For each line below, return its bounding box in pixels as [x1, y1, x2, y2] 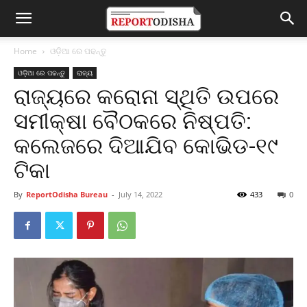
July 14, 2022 [119, 189, 162, 199]
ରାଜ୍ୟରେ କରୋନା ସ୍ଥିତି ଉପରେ [14, 84, 279, 110]
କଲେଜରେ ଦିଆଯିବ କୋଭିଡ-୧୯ [14, 133, 278, 159]
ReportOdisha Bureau [26, 189, 108, 199]
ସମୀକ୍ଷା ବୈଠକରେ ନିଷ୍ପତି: [14, 108, 251, 134]
